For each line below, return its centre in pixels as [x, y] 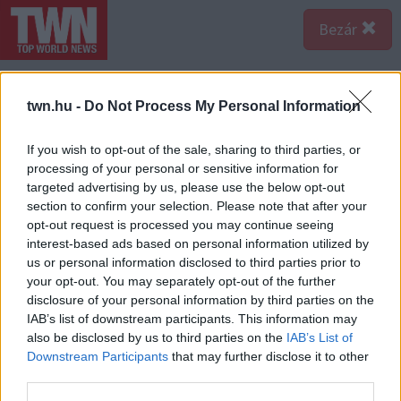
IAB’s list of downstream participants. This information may [192, 319]
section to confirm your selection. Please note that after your [197, 206]
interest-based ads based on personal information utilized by [198, 244]
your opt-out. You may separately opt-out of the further [181, 282]
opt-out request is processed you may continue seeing [180, 225]
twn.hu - [55, 107]
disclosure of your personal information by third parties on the [200, 300]
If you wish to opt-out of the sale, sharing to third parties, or [194, 150]
